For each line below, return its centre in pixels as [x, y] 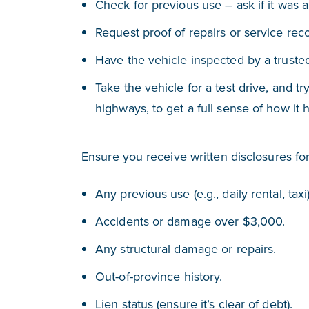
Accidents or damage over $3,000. [190, 221]
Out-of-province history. [159, 276]
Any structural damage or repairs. [186, 248]
